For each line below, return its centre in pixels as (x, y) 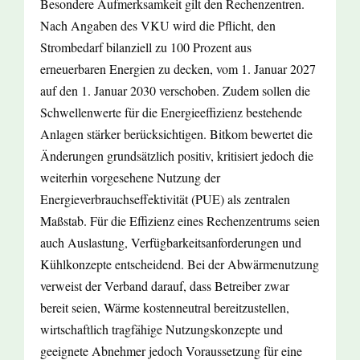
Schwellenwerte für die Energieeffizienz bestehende (171, 112)
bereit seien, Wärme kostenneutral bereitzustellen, (165, 308)
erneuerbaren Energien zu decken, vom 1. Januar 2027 (178, 69)
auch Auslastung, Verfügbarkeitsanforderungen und (171, 243)
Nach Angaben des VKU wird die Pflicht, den (158, 26)
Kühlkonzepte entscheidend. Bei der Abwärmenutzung (180, 264)
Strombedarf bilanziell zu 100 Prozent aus (146, 47)
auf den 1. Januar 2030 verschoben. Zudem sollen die (175, 91)
